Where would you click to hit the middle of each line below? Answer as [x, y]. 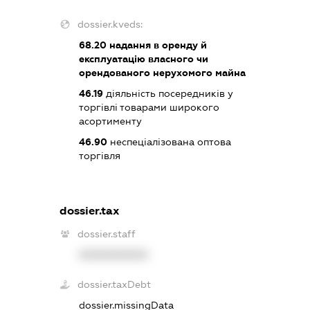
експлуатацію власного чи [143, 58]
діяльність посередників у [168, 93]
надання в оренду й [156, 45]
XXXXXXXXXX [113, 254]
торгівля [99, 155]
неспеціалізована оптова [169, 142]
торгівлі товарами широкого [149, 107]
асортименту [110, 121]
